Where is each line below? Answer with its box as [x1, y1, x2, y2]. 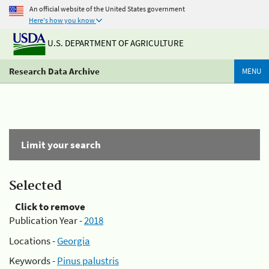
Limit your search [21, 138, 101, 151]
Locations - [9, 234, 57, 247]
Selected [9, 178, 62, 194]
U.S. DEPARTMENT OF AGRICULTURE [46, 37, 184, 49]
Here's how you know [29, 16, 95, 25]
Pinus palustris [57, 254, 119, 267]
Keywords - [9, 254, 57, 267]
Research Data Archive [9, 65, 100, 77]
